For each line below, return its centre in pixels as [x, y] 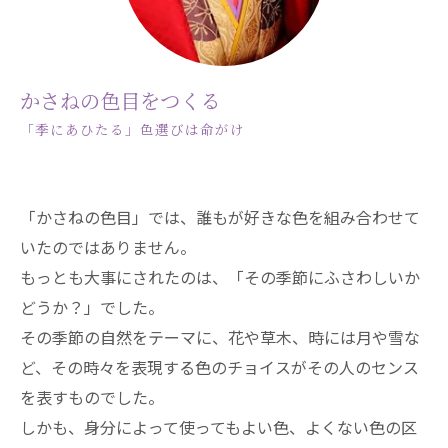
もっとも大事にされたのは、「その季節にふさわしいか [220, 277]
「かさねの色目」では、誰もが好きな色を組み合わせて [220, 217]
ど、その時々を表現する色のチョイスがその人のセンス [219, 367]
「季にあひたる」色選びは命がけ [132, 129]
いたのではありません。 [108, 247]
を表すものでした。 [92, 397]
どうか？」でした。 [92, 307]
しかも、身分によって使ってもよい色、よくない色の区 [218, 427]
